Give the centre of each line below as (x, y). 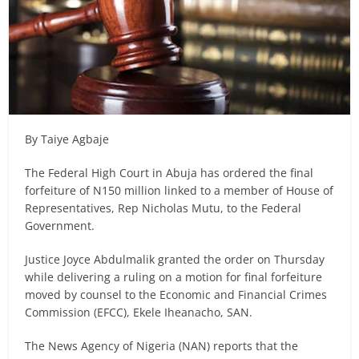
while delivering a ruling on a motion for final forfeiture (174, 277)
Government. (60, 226)
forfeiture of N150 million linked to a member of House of (179, 191)
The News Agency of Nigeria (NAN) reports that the (162, 346)
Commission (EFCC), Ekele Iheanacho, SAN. (139, 313)
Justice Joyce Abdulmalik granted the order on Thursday (175, 260)
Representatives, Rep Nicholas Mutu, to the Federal (163, 208)
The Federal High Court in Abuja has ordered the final (169, 173)
